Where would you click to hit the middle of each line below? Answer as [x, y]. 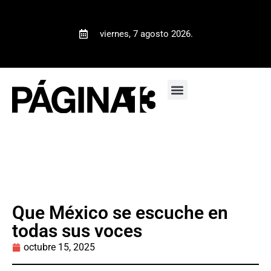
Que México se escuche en [120, 212]
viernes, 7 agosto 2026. [146, 34]
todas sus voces [77, 230]
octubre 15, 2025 [59, 247]
